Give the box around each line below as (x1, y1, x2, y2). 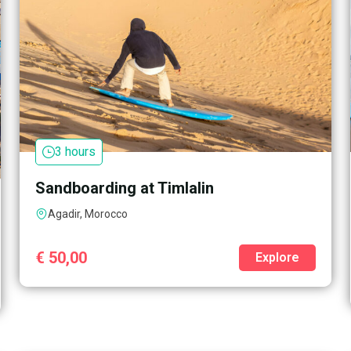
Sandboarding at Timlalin (34, 178, 214, 197)
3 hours (54, 143, 96, 159)
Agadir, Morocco (47, 207, 128, 220)
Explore (255, 249, 300, 265)
